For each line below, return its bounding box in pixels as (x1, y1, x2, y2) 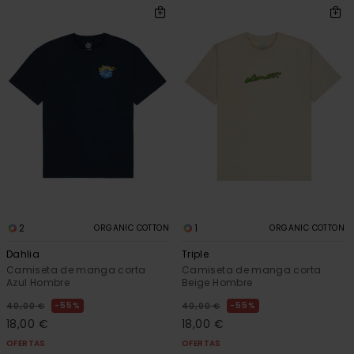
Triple (182, 247, 209, 262)
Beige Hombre (182, 276, 253, 290)
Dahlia (6, 247, 40, 262)
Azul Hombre (6, 276, 70, 290)
